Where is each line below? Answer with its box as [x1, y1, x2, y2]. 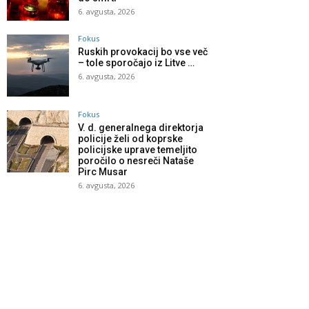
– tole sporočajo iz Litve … [78, 57, 195, 69]
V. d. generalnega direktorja [78, 122, 203, 134]
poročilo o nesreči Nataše [78, 155, 194, 167]
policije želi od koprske [78, 133, 183, 145]
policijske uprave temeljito [78, 144, 197, 156]
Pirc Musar [78, 166, 128, 178]
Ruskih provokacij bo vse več [78, 46, 208, 58]
